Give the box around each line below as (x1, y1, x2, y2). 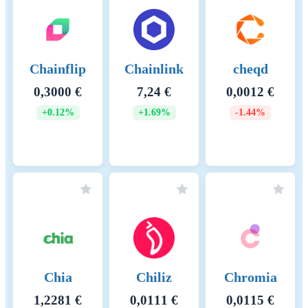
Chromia (223, 269, 277, 285)
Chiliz (136, 269, 172, 285)
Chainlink (124, 61, 184, 77)
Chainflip (30, 61, 86, 77)
